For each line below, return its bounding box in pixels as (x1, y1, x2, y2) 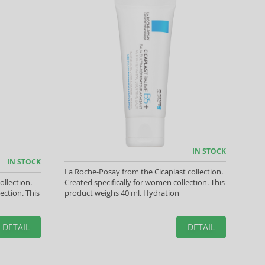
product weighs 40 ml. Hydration (64, 188, 179, 198)
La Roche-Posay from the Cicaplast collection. (64, 166, 223, 177)
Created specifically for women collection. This (64, 177, 225, 188)
